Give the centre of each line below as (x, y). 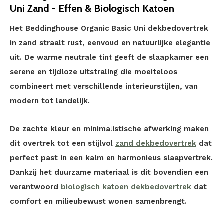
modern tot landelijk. (50, 101)
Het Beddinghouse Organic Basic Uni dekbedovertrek (109, 28)
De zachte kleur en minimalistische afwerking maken (109, 129)
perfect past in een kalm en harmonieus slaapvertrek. (111, 158)
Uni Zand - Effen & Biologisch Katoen (92, 8)
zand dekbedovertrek (156, 143)
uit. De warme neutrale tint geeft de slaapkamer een (109, 57)
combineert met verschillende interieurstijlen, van (104, 86)
